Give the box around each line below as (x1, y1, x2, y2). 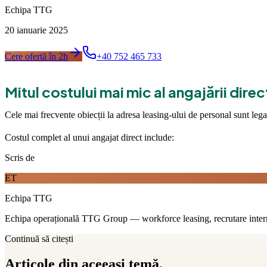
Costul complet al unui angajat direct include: (5, 132, 174, 142)
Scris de (5, 152, 35, 163)
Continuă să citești (5, 233, 73, 244)
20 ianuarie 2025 (5, 24, 68, 35)
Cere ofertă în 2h (5, 51, 68, 61)
